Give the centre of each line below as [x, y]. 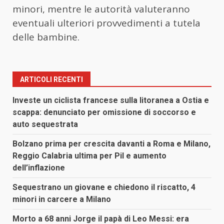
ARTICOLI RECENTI [51, 80]
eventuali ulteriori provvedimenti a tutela [106, 23]
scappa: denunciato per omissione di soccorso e [104, 112]
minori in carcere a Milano [62, 199]
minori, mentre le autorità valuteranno [101, 9]
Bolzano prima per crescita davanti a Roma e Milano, [111, 144]
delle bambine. [46, 37]
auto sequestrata [45, 124]
